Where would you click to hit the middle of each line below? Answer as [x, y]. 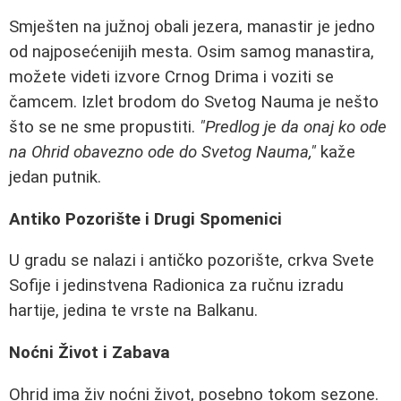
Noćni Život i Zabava [90, 352]
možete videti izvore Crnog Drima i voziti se [171, 77]
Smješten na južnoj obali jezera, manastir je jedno [192, 27]
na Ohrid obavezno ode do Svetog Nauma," [162, 152]
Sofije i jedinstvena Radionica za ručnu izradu [176, 286]
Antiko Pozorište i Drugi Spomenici [145, 219]
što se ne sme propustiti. [104, 127]
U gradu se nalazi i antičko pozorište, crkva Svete [192, 261]
